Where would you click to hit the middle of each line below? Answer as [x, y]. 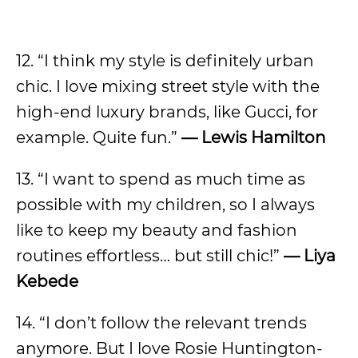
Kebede [47, 281]
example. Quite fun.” [97, 137]
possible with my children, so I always [165, 205]
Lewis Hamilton [264, 137]
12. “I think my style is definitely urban [165, 61]
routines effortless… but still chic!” [148, 256]
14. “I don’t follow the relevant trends [161, 323]
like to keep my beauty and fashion [157, 230]
